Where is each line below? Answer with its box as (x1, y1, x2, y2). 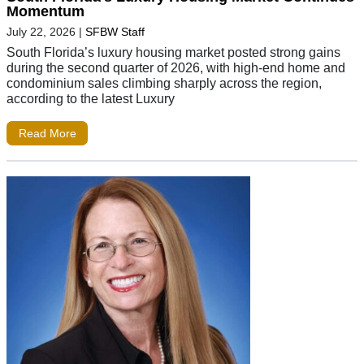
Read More (18, 126, 76, 140)
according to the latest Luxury (6, 91, 175, 106)
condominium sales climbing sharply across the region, (6, 76, 322, 91)
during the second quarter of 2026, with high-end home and (6, 60, 345, 76)
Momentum (6, 3, 84, 20)
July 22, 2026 (6, 25, 76, 39)
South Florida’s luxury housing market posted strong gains (6, 45, 340, 60)
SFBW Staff (85, 25, 145, 39)
